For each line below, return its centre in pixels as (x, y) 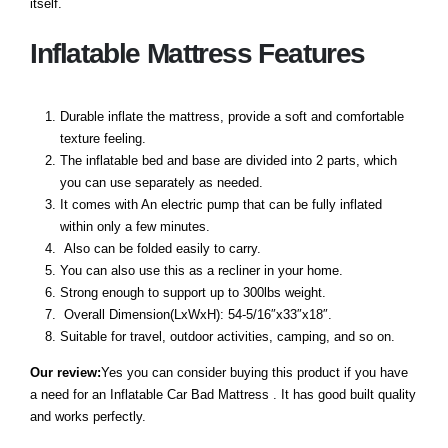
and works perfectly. (88, 417)
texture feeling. (102, 138)
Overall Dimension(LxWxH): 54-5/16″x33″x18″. (195, 314)
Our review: (65, 373)
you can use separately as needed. (161, 182)
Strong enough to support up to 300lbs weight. (192, 292)
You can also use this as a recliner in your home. (201, 270)
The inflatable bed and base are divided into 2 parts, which (228, 160)
